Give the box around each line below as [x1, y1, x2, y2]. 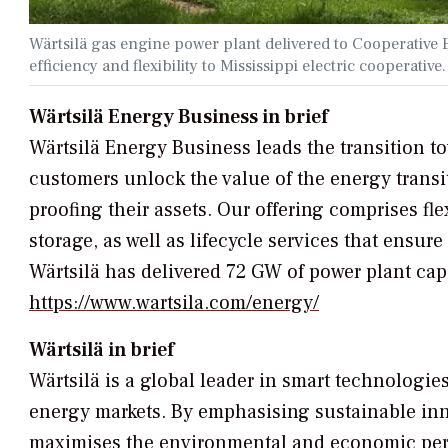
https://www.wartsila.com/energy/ [29, 289, 319, 316]
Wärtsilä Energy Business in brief [29, 103, 328, 130]
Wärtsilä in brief [29, 336, 174, 363]
